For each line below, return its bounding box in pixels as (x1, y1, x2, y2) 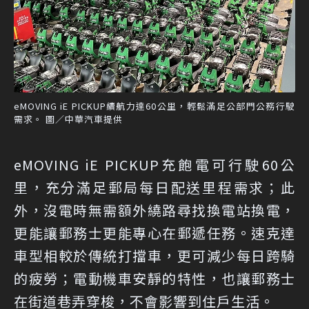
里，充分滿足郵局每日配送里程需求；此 (14, 177, 295, 197)
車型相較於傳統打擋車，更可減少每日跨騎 (14, 245, 295, 266)
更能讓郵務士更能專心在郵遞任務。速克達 (14, 222, 295, 243)
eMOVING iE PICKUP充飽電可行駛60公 (14, 154, 295, 175)
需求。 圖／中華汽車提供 (14, 112, 123, 126)
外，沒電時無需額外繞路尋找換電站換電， (14, 199, 295, 220)
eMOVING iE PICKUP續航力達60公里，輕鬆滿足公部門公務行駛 (14, 99, 295, 112)
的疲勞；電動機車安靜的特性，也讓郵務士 (14, 268, 295, 288)
